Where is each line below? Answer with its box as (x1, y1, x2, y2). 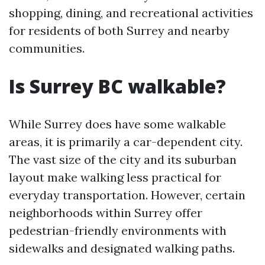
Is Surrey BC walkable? (9, 73, 226, 99)
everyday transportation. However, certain (9, 188, 245, 202)
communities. (9, 41, 85, 56)
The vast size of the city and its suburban (9, 152, 237, 167)
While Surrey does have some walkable (9, 117, 226, 131)
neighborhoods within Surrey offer (9, 205, 202, 220)
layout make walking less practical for (9, 170, 221, 185)
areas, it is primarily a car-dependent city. (9, 134, 243, 149)
